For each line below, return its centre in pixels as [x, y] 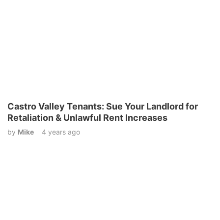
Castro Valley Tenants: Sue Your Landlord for [103, 107]
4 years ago [61, 132]
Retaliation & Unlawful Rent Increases [87, 118]
